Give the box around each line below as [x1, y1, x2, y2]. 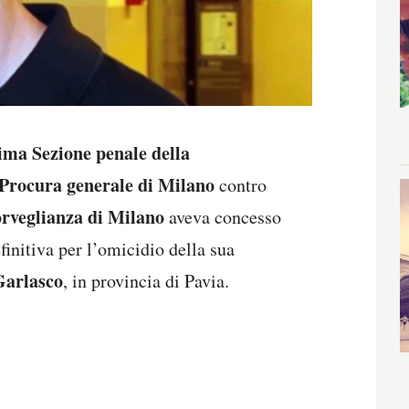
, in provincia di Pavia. [63, 268, 229, 294]
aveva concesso [164, 204, 281, 230]
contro [215, 173, 267, 198]
